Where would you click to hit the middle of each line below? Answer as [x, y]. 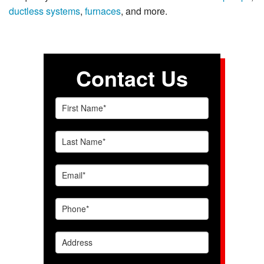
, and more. [144, 11]
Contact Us [132, 77]
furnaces [103, 11]
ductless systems [44, 11]
